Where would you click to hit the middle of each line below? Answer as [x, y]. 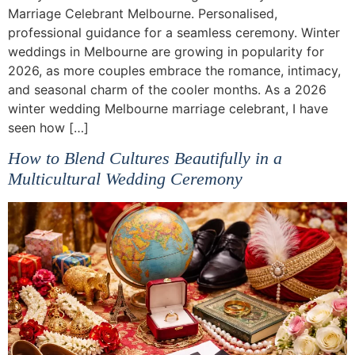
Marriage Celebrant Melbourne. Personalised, [143, 13]
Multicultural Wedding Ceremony [125, 179]
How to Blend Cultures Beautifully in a [145, 158]
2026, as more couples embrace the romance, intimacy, [174, 70]
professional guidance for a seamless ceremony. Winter [174, 32]
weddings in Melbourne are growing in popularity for [166, 51]
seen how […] [48, 127]
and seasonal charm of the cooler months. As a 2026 [167, 89]
